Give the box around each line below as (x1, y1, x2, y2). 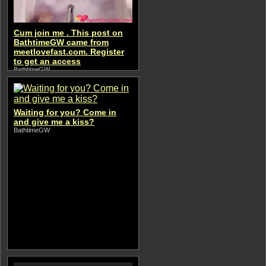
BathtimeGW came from (14, 37, 109, 47)
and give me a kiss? (14, 117, 94, 126)
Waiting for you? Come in (14, 107, 116, 117)
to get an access (14, 56, 81, 66)
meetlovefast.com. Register (14, 47, 124, 56)
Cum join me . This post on (14, 28, 123, 37)
